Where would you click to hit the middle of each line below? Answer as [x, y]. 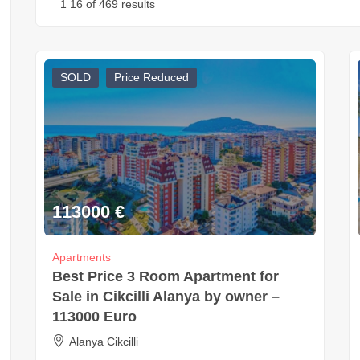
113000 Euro [94, 316]
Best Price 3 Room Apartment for [165, 276]
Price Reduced [151, 77]
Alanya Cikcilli [103, 341]
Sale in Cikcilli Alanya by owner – [166, 296]
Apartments [81, 257]
